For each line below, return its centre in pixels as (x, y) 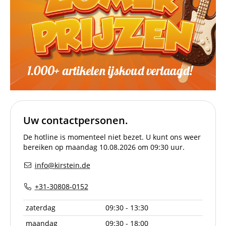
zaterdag (41, 207)
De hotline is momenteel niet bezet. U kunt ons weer (112, 137)
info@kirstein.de (62, 165)
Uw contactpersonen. (76, 120)
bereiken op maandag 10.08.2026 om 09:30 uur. (104, 147)
